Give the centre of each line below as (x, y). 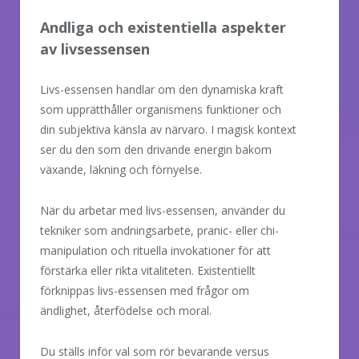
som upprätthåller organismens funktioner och (161, 110)
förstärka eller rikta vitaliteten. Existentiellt (148, 271)
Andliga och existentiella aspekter (163, 28)
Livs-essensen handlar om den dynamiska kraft (162, 90)
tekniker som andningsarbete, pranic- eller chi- (159, 231)
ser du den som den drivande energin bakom (156, 150)
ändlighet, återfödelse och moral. (126, 311)
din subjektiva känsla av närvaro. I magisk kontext (168, 130)
